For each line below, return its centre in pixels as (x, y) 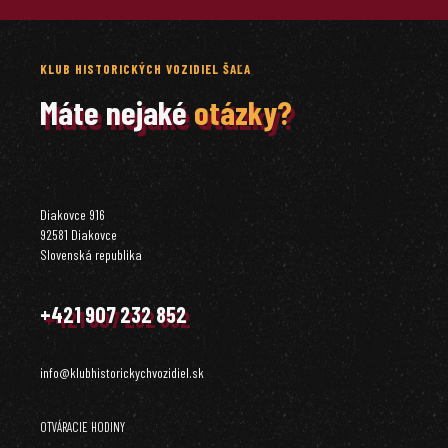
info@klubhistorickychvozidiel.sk (122, 372)
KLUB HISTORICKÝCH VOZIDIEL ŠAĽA (145, 69)
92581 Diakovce (78, 234)
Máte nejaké (117, 112)
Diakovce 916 (72, 214)
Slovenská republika (91, 254)
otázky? (243, 112)
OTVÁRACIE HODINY (82, 427)
